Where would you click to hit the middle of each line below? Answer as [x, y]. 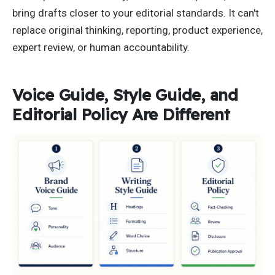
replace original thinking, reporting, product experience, [137, 30]
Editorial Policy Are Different [121, 114]
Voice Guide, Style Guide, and [125, 94]
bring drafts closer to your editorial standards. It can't [136, 13]
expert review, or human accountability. [101, 48]
